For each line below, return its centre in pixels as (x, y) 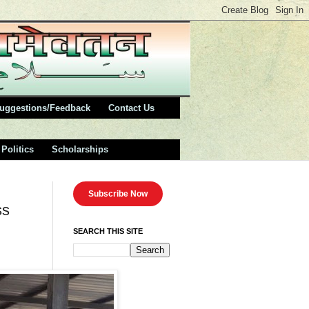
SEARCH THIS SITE (108, 231)
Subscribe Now (118, 194)
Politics (18, 150)
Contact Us (131, 108)
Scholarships (80, 150)
